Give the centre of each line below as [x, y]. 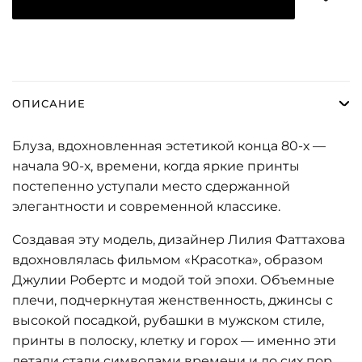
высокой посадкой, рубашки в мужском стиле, [168, 320]
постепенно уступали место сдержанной [151, 186]
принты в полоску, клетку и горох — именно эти [174, 340]
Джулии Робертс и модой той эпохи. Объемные [173, 280]
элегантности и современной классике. [146, 206]
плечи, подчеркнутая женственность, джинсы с [173, 300]
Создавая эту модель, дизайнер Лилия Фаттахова [179, 239]
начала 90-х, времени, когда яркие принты [156, 166]
